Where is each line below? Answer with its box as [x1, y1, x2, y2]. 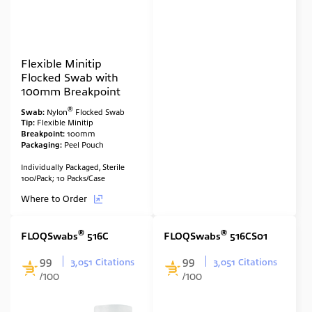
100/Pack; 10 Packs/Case [21, 173, 105, 183]
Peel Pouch [64, 139, 104, 150]
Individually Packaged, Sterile [21, 162, 127, 172]
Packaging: [21, 139, 64, 150]
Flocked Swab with [21, 69, 118, 84]
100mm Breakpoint [21, 83, 120, 97]
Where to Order [21, 192, 90, 205]
